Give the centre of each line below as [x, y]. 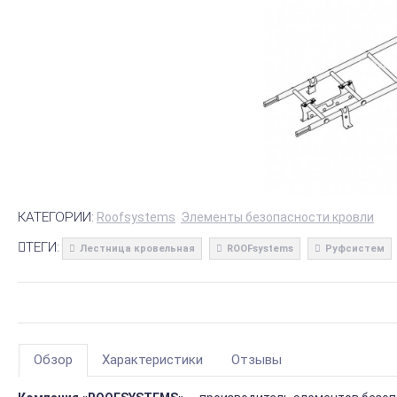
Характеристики [152, 360]
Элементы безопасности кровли [277, 217]
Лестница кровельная [137, 249]
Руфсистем [355, 249]
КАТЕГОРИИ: [56, 217]
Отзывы [257, 360]
